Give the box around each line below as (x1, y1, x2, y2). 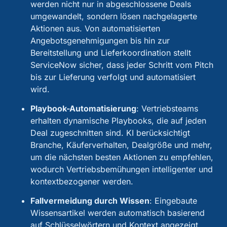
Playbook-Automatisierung (30, 103, 136, 113)
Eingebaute (155, 196, 197, 206)
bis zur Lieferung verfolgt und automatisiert (30, 71, 196, 82)
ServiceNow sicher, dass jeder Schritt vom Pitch (30, 59, 213, 70)
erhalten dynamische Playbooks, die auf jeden (30, 115, 206, 126)
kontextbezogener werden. (30, 176, 133, 186)
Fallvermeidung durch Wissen (30, 196, 149, 206)
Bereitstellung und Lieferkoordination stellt (30, 47, 191, 58)
